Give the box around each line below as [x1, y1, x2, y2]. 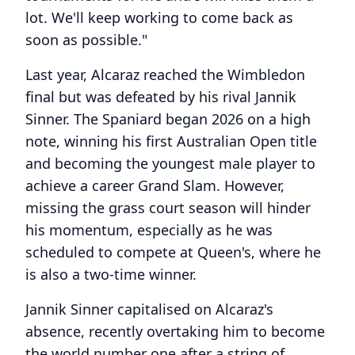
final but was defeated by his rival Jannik [25, 87, 296, 106]
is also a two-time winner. [25, 265, 197, 284]
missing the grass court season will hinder [25, 198, 311, 217]
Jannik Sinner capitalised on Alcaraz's [25, 300, 273, 319]
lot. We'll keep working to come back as [25, 8, 293, 27]
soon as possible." [25, 30, 147, 49]
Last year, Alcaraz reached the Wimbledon [25, 65, 305, 84]
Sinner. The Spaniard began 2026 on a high [25, 109, 311, 128]
